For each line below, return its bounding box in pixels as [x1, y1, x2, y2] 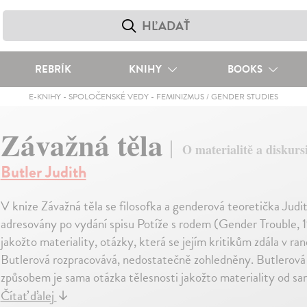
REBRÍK [34, 62, 71, 77]
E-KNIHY [28, 90, 61, 103]
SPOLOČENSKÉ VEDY [68, 90, 149, 103]
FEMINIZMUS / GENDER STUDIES [156, 90, 278, 103]
